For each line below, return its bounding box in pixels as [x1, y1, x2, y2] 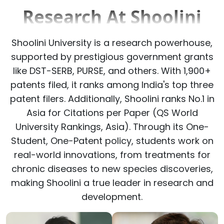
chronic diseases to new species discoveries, [11, 162, 213, 175]
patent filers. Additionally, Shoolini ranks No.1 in [9, 92, 214, 105]
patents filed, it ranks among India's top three [10, 78, 213, 91]
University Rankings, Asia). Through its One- [15, 120, 209, 133]
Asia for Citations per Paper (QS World [26, 106, 198, 119]
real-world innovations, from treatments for [13, 148, 210, 161]
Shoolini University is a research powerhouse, [11, 36, 212, 49]
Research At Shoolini [22, 4, 201, 28]
